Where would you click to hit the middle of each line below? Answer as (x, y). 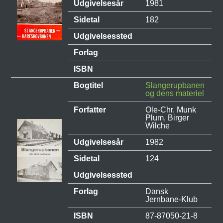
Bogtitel (89, 86)
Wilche (158, 126)
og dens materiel (175, 94)
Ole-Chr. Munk (171, 110)
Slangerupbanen (175, 86)
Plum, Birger (167, 118)
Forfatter (90, 110)
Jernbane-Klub (172, 200)
